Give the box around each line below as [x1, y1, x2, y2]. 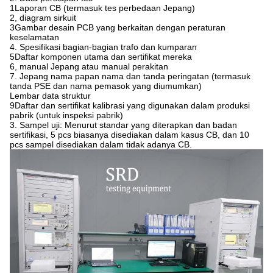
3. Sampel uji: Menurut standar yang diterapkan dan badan [10, 120, 237, 130]
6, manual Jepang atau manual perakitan [10, 62, 168, 72]
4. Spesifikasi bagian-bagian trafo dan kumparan [10, 42, 197, 52]
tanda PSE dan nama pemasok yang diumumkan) [10, 81, 202, 91]
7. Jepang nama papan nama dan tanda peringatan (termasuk [10, 71, 250, 82]
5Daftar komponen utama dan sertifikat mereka [10, 52, 192, 62]
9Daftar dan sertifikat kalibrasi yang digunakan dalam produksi [10, 101, 250, 111]
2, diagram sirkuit [10, 13, 76, 23]
